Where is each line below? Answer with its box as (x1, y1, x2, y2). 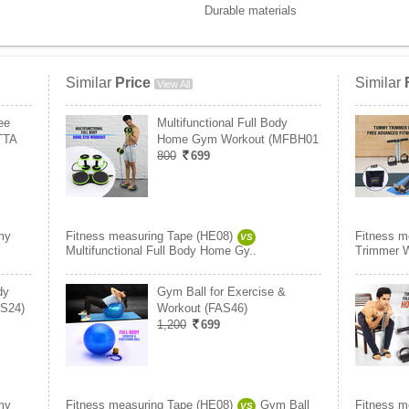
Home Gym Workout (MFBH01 (157, 132, 319, 146)
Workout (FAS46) (157, 301, 247, 315)
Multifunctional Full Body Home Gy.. (66, 244, 257, 257)
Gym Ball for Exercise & (157, 285, 286, 299)
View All (157, 79, 190, 89)
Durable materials (204, 4, 297, 17)
